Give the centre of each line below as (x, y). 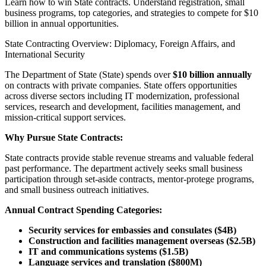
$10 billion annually (212, 74)
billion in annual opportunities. (62, 23)
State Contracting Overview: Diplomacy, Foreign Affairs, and (120, 43)
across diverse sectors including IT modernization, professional (122, 96)
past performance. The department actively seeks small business (123, 168)
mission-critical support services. (65, 117)
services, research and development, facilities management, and (123, 106)
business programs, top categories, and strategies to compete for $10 (132, 12)
